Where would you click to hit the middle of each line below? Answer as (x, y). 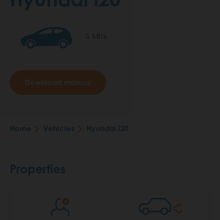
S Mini (96, 36)
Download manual (58, 82)
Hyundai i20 (107, 129)
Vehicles (59, 129)
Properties (38, 169)
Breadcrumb (45, 138)
